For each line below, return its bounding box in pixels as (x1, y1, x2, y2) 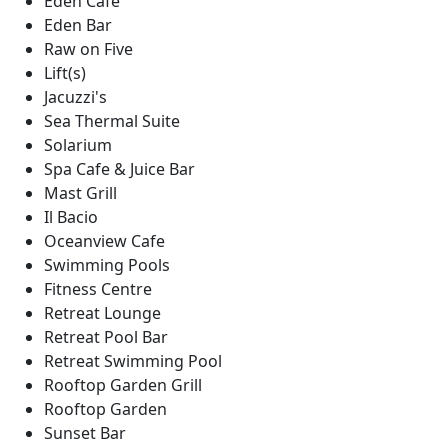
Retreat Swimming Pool (44, 350, 222, 372)
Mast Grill (44, 182, 117, 204)
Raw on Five (44, 38, 133, 60)
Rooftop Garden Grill (44, 374, 202, 396)
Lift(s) (44, 62, 86, 84)
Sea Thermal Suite (44, 110, 180, 132)
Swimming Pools (44, 254, 170, 276)
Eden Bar (44, 14, 112, 36)
